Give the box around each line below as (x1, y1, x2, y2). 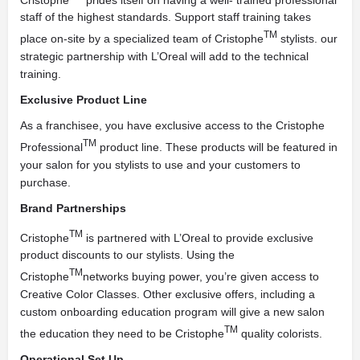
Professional (20, 140, 83, 153)
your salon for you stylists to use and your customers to (20, 157, 301, 171)
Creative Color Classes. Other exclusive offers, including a (20, 287, 315, 301)
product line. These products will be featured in (96, 140, 337, 153)
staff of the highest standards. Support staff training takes (20, 10, 311, 24)
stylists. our (277, 31, 337, 45)
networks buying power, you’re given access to (83, 269, 319, 283)
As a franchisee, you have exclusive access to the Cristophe (20, 118, 325, 132)
